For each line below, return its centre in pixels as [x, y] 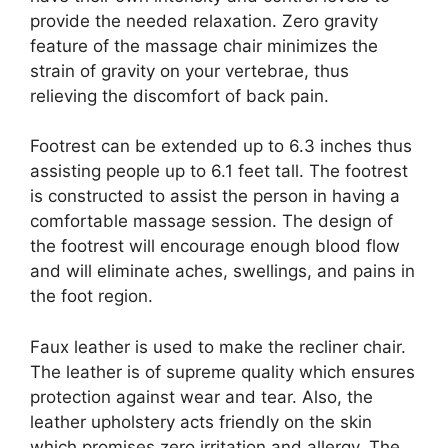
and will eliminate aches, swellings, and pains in [222, 271]
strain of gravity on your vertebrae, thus [189, 70]
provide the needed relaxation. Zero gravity [204, 20]
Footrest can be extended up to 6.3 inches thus [221, 146]
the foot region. [91, 296]
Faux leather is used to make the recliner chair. [218, 346]
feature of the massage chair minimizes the [204, 45]
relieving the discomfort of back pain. [179, 95]
